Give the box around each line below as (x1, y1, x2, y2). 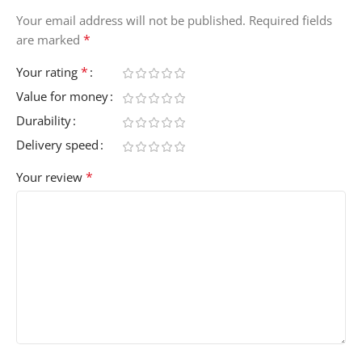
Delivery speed (16, 137, 99, 154)
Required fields (249, 12, 332, 29)
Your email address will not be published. (16, 12, 246, 29)
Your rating (16, 64, 81, 81)
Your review (16, 169, 86, 186)
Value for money (16, 88, 108, 105)
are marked (16, 32, 83, 48)
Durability (16, 112, 71, 129)
